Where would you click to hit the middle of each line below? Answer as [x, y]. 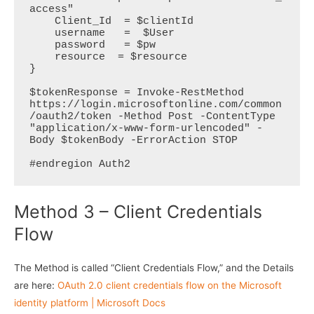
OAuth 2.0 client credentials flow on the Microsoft [170, 286]
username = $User [42, 33]
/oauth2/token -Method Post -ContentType [152, 116]
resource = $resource [42, 57]
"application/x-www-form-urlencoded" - [146, 128]
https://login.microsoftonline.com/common [155, 104]
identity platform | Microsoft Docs [90, 303]
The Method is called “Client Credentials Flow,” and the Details [154, 268]
